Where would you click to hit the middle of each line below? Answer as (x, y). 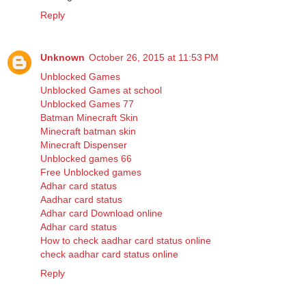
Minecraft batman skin (88, 131)
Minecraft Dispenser (84, 144)
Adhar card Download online (101, 213)
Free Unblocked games (91, 172)
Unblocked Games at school (101, 90)
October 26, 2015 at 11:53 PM (154, 57)
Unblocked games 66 (86, 158)
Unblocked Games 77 (87, 103)
